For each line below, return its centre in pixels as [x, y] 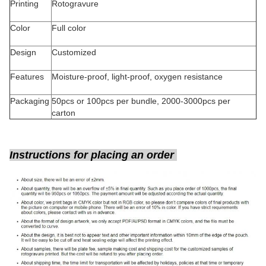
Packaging [30, 101]
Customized [152, 52]
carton [86, 113]
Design [30, 52]
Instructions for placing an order [93, 155]
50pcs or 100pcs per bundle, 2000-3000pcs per [141, 101]
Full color [153, 28]
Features [28, 77]
